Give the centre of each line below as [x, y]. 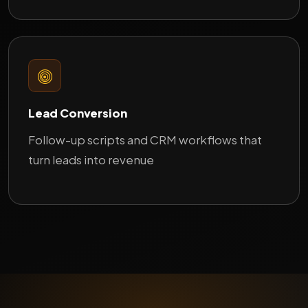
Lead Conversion [78, 113]
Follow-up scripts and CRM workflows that [145, 140]
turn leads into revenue [91, 160]
